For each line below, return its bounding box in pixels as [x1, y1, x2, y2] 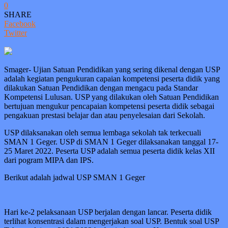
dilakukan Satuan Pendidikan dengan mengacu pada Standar [4, 83, 198, 93]
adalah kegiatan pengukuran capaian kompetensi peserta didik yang [4, 74, 220, 83]
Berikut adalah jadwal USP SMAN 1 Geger [4, 173, 145, 182]
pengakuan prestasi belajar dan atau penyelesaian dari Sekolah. [4, 111, 205, 120]
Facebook [4, 19, 36, 28]
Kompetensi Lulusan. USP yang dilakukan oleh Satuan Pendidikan [4, 93, 219, 102]
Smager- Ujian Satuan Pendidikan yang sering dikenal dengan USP [4, 65, 220, 74]
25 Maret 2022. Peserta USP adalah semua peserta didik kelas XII [4, 147, 215, 156]
